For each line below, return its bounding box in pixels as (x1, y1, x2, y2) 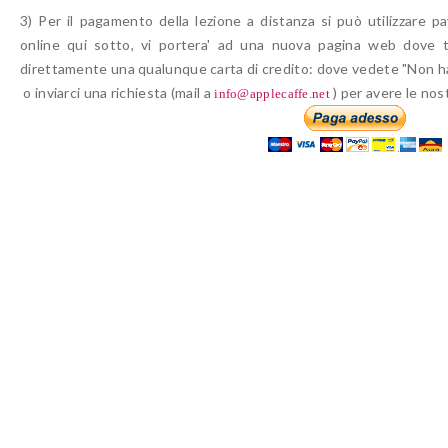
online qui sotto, (20, 35, 142, 53)
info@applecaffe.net (214, 85, 330, 101)
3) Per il (20, 11, 74, 29)
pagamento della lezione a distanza (73, 11, 315, 29)
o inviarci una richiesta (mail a (20, 83, 215, 101)
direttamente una (20, 59, 135, 77)
